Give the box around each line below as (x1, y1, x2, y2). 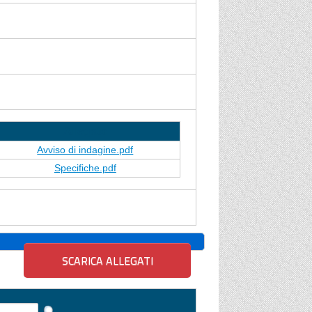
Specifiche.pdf (54, 162, 116, 174)
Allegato (63, 125, 107, 138)
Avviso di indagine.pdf (37, 144, 134, 156)
